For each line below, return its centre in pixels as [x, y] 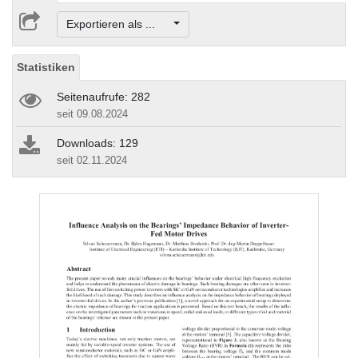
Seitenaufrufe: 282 [103, 97]
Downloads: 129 [97, 143]
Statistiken [46, 68]
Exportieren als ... [118, 24]
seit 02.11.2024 [92, 161]
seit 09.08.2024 [92, 114]
